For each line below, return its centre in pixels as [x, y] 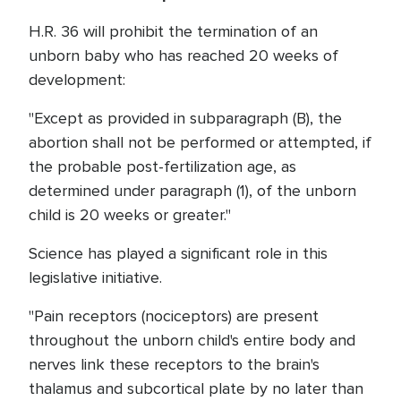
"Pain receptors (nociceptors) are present [174, 316]
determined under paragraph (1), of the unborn [192, 191]
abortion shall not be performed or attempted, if [200, 142]
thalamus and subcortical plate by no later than [196, 388]
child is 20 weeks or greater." [130, 215]
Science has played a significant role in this [178, 253]
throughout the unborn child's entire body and [192, 340]
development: [77, 80]
